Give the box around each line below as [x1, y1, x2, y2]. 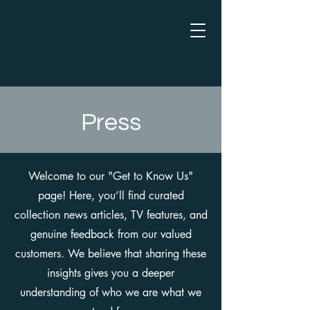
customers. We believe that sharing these [15, 246, 206, 261]
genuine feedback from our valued [30, 227, 192, 241]
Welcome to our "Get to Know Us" [28, 169, 193, 183]
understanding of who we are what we [20, 285, 201, 300]
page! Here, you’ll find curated [37, 188, 184, 203]
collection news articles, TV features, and [14, 208, 208, 222]
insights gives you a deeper [47, 266, 174, 280]
